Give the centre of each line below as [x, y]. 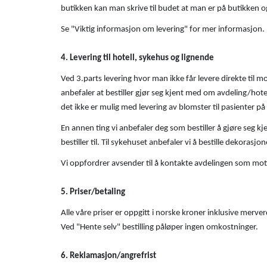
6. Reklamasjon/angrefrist [108, 256]
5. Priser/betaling [93, 192]
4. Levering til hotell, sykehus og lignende [137, 58]
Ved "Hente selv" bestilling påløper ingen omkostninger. [159, 227]
